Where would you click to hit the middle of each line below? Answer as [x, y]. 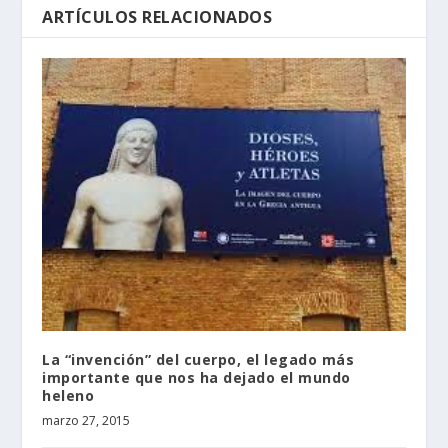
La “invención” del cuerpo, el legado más [198, 378]
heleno [68, 414]
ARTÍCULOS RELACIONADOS [157, 34]
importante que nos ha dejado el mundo [196, 396]
